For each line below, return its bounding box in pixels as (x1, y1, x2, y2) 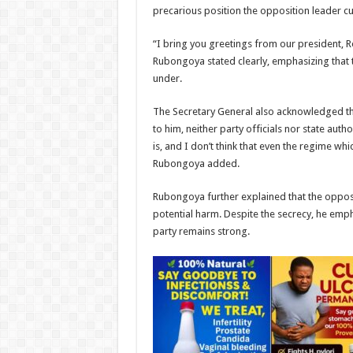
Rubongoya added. (152, 158, 240, 169)
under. (152, 72, 182, 84)
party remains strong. (152, 225, 250, 237)
